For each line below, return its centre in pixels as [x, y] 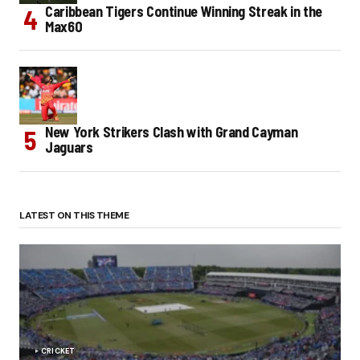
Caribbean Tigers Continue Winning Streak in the [184, 12]
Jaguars [69, 147]
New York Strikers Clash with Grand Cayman [172, 132]
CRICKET [58, 352]
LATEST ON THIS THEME [74, 216]
